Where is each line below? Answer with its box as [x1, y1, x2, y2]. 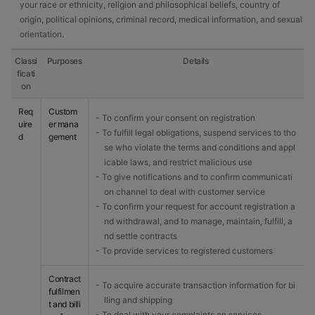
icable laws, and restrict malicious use [104, 157, 252, 167]
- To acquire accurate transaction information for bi [96, 280, 295, 290]
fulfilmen [49, 286, 80, 297]
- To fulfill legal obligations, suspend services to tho [96, 127, 296, 138]
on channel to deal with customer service [104, 186, 265, 197]
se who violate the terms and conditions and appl [104, 142, 295, 153]
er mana [49, 119, 79, 129]
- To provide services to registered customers [96, 245, 273, 256]
